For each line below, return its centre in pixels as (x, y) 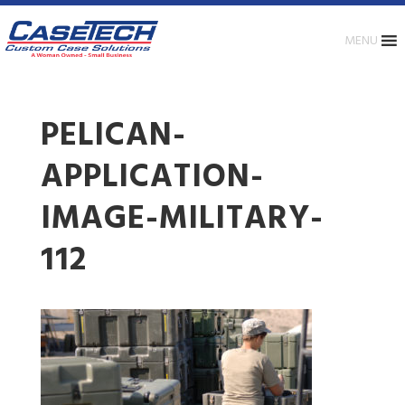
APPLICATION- (152, 178)
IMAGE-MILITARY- (182, 220)
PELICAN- (113, 137)
